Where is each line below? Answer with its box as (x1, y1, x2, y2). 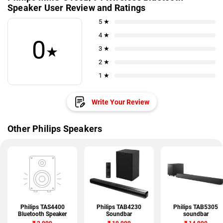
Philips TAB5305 (173, 204, 218, 211)
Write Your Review (91, 98, 149, 106)
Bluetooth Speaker (18, 211, 67, 218)
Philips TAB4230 (97, 204, 141, 211)
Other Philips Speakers (7, 123, 103, 134)
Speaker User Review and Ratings (7, 2, 146, 13)
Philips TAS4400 (20, 204, 65, 211)
